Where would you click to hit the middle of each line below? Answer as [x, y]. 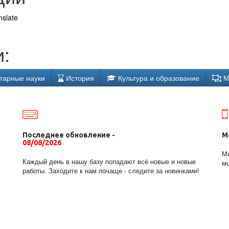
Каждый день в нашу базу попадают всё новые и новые [109, 162]
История [79, 78]
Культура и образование [158, 78]
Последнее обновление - [69, 135]
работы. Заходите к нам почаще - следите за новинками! [111, 171]
